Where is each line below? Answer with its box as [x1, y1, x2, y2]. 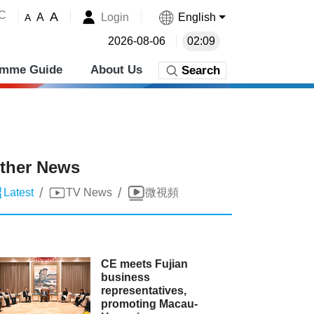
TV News [66, 186, 112, 198]
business [101, 271, 151, 283]
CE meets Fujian [101, 258, 189, 270]
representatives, [101, 285, 187, 296]
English [178, 11, 217, 23]
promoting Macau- [101, 298, 198, 310]
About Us [90, 63, 142, 76]
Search [182, 64, 220, 77]
